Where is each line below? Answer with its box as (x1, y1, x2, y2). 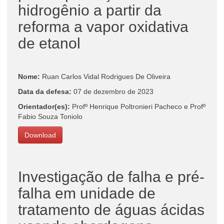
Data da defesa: (18, 87, 73, 95)
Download (24, 130, 56, 139)
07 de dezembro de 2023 (73, 87, 153, 95)
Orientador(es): (18, 102, 72, 110)
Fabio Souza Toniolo (18, 112, 82, 120)
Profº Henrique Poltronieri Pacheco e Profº (72, 102, 205, 110)
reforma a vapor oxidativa (18, 18, 188, 35)
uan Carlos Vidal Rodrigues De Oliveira (47, 72, 170, 80)
